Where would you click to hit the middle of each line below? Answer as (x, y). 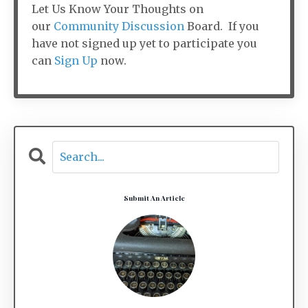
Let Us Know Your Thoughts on (118, 9)
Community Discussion (119, 26)
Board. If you (222, 26)
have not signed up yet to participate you (144, 43)
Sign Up (76, 60)
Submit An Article (154, 198)
